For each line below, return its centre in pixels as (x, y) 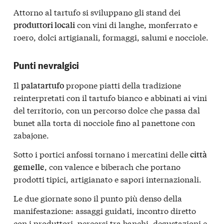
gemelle (29, 166)
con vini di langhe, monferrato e (136, 24)
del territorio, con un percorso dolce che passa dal (107, 110)
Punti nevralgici (46, 65)
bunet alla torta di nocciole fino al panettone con (104, 122)
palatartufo (42, 85)
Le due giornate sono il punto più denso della (98, 197)
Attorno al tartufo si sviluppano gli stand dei (97, 12)
